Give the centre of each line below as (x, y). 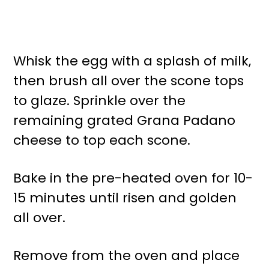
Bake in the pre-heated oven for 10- (133, 178)
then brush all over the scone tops (129, 81)
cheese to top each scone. (102, 140)
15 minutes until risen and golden (125, 198)
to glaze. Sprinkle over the (100, 101)
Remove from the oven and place (127, 255)
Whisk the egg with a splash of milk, (132, 61)
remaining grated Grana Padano (125, 120)
